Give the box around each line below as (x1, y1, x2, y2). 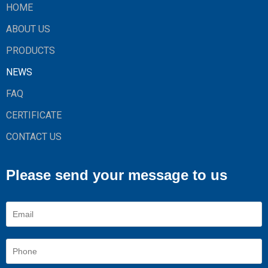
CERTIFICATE (6, 109, 62, 121)
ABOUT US (6, 23, 50, 35)
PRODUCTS (6, 45, 55, 56)
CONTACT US (6, 131, 62, 142)
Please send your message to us (6, 167, 227, 183)
